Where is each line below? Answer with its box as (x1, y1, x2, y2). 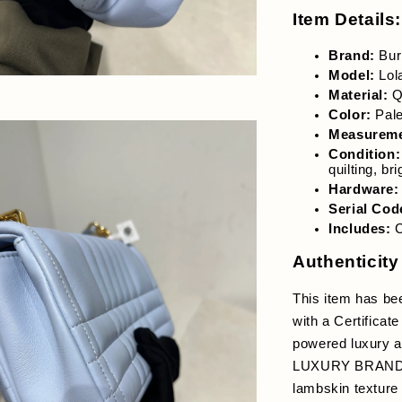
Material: (328, 87, 389, 102)
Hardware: (328, 181, 399, 197)
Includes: (328, 221, 391, 236)
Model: (328, 67, 375, 83)
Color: (328, 107, 371, 122)
